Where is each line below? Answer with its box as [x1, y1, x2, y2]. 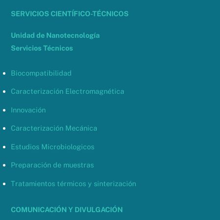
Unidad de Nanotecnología [11, 31, 100, 40]
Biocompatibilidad [11, 68, 72, 77]
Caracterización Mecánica [11, 124, 98, 133]
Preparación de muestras [11, 161, 94, 169]
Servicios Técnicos [11, 44, 74, 53]
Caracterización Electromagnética [11, 87, 125, 96]
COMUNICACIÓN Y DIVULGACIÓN [11, 205, 123, 214]
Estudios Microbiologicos [11, 142, 95, 151]
